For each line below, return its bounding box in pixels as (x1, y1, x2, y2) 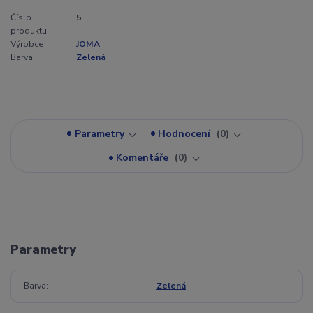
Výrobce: (10, 38, 46, 50)
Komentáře (116, 151, 172, 165)
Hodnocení (158, 126, 214, 140)
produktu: (10, 24, 49, 36)
